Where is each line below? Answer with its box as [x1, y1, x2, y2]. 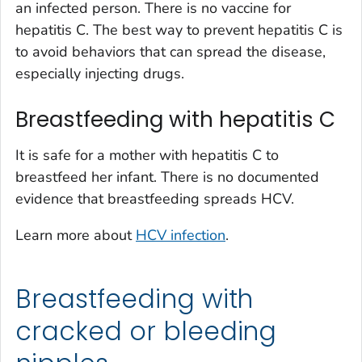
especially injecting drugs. [15, 64, 184, 84]
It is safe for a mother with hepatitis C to [15, 145, 279, 165]
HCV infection [136, 225, 225, 245]
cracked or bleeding [15, 313, 277, 349]
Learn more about [15, 225, 136, 245]
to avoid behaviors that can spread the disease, [15, 42, 326, 62]
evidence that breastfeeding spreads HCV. [15, 188, 294, 208]
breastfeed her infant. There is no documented [15, 166, 319, 187]
